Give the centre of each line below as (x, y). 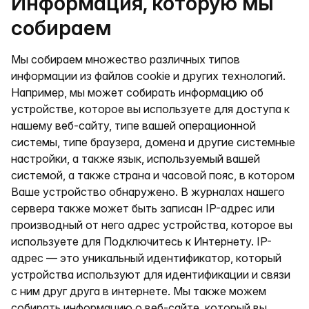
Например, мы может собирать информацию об (137, 92)
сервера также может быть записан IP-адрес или (143, 208)
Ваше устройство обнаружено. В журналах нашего (148, 192)
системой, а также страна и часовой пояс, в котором (153, 175)
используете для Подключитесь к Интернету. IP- (141, 241)
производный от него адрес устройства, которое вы (152, 225)
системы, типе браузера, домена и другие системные (153, 142)
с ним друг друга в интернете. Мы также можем (139, 291)
